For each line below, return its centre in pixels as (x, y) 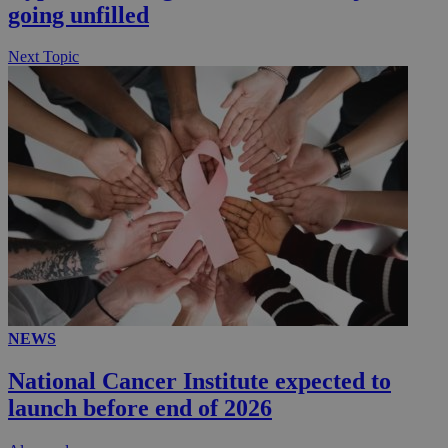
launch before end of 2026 (140, 408)
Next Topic (43, 57)
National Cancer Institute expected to (199, 381)
